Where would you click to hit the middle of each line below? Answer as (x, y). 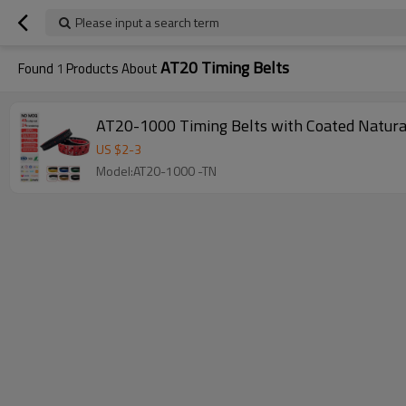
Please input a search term (147, 22)
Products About (112, 68)
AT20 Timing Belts (225, 68)
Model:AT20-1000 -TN (157, 171)
